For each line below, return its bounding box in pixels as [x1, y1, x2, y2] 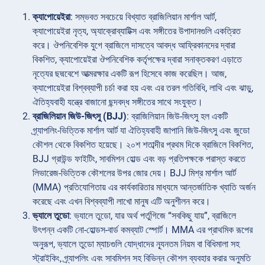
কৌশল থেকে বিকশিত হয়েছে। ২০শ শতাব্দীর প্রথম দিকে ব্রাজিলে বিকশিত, [33, 138, 253, 150]
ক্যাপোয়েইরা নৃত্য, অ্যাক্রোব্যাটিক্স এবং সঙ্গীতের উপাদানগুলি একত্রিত [33, 25, 241, 37]
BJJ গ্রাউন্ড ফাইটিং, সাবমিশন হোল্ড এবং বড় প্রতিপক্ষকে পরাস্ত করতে [33, 153, 245, 164]
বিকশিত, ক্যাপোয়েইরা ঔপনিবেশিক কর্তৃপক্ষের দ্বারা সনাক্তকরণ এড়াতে [33, 53, 242, 65]
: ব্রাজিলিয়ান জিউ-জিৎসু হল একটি [127, 110, 228, 122]
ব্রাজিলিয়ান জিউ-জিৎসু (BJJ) [33, 110, 127, 122]
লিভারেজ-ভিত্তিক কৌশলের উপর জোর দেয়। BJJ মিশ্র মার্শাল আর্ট [33, 167, 236, 179]
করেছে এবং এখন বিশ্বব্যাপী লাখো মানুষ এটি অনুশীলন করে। [33, 195, 211, 207]
